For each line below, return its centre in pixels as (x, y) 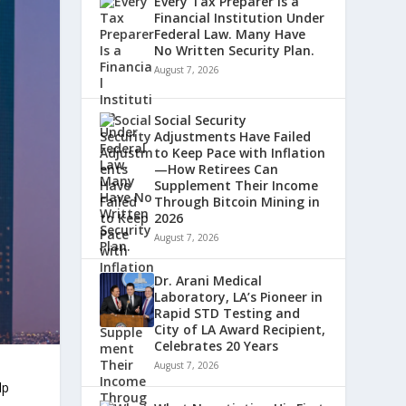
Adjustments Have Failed (233, 137)
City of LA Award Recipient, (240, 330)
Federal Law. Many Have (230, 34)
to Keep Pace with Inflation (240, 153)
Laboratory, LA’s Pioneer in (239, 297)
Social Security (201, 121)
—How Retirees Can (217, 169)
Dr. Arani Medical (208, 281)
